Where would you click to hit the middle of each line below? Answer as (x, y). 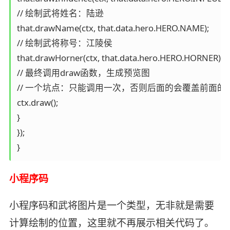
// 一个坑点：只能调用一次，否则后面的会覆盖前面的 (121, 88)
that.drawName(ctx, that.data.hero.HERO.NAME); (113, 28)
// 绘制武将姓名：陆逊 (60, 13)
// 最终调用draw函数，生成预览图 (83, 73)
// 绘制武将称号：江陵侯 (64, 43)
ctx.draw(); (37, 103)
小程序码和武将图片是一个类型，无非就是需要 (111, 205)
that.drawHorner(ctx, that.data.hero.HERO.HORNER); (120, 58)
